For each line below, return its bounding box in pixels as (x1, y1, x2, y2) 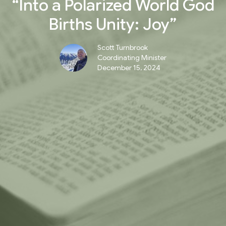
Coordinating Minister (97, 53, 166, 63)
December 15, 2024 (97, 63, 160, 73)
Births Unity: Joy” (49, 14, 177, 35)
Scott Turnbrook (97, 43, 148, 52)
